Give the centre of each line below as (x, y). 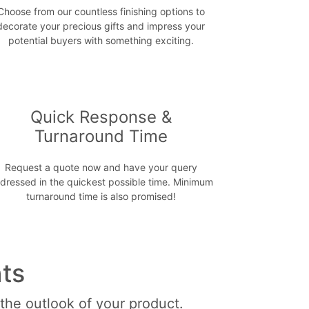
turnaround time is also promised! (101, 197)
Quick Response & (101, 117)
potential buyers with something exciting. (101, 41)
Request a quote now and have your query (101, 168)
